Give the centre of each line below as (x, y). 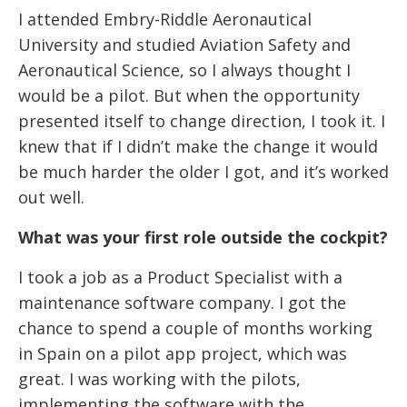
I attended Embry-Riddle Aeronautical (165, 20)
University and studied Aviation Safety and (184, 45)
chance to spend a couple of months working (195, 328)
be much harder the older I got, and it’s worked (203, 172)
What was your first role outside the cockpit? (203, 238)
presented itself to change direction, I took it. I (202, 121)
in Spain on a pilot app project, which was (183, 354)
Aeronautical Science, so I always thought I (184, 70)
